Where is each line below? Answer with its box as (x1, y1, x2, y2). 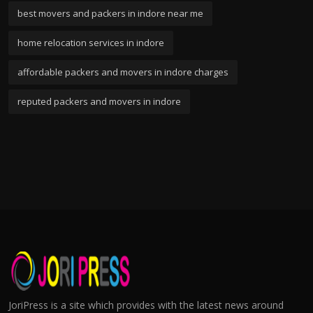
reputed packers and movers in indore (17, 94, 181, 108)
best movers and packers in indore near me (17, 6, 203, 20)
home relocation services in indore (17, 36, 164, 49)
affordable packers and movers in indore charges (17, 65, 228, 78)
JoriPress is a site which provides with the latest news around (8, 298, 284, 312)
